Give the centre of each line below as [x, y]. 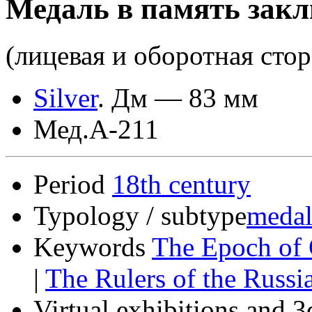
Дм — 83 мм [185, 97]
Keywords [89, 247]
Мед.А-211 [96, 129]
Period [69, 184]
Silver [65, 97]
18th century [181, 184]
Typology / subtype [140, 215]
